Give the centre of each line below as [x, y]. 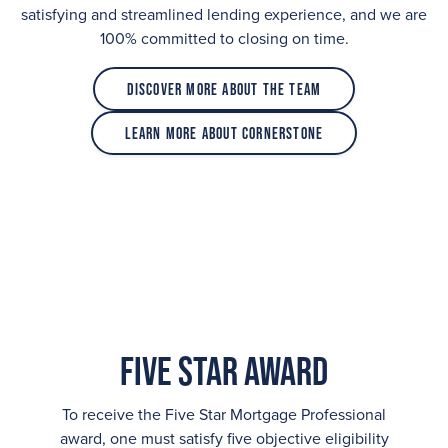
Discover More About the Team [224, 89]
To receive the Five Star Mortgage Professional [224, 415]
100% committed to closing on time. [224, 39]
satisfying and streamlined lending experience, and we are [224, 15]
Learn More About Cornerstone [224, 133]
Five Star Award [224, 371]
